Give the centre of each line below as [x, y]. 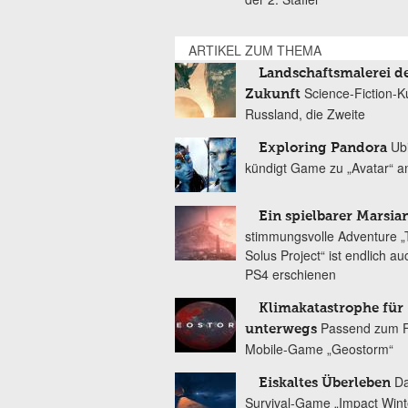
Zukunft [273, 94]
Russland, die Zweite [305, 114]
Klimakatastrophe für [331, 308]
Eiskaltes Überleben [325, 383]
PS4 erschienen [291, 274]
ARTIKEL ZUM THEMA [255, 50]
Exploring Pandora [323, 148]
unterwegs [281, 329]
